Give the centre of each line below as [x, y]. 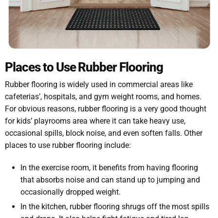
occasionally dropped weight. [71, 192]
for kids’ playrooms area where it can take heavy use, [95, 121]
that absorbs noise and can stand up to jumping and [110, 180]
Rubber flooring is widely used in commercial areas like [99, 84]
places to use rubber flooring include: [68, 145]
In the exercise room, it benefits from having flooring [109, 168]
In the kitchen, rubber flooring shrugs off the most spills [115, 207]
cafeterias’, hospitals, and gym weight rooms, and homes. [103, 96]
